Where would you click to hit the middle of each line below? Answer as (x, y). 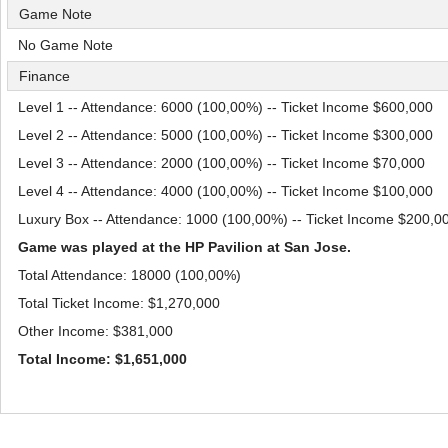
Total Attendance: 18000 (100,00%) (129, 275)
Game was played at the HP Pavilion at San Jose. (184, 247)
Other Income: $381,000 (95, 331)
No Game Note (65, 45)
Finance (44, 76)
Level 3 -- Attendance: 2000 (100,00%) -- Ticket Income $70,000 (221, 163)
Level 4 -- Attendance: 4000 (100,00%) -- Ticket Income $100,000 (225, 191)
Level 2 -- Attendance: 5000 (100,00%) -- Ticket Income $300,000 (225, 135)
